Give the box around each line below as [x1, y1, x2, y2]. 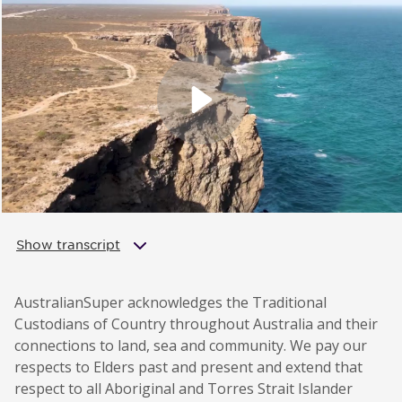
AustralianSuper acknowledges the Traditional [14, 292, 327, 312]
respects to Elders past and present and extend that [14, 356, 363, 377]
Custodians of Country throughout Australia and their [14, 313, 378, 334]
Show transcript [16, 236, 120, 253]
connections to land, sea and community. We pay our [14, 335, 367, 355]
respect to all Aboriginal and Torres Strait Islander [14, 378, 353, 398]
